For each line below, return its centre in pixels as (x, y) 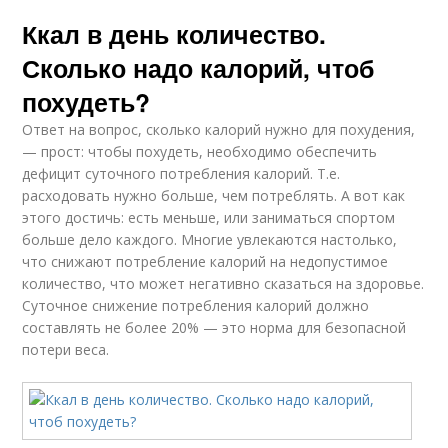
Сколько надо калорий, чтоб (198, 68)
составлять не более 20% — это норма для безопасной (214, 327)
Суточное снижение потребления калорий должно (196, 305)
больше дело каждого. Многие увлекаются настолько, (210, 239)
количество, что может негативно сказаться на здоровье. (223, 283)
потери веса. (66, 349)
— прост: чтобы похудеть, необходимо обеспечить (200, 151)
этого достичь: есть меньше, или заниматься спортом (209, 217)
